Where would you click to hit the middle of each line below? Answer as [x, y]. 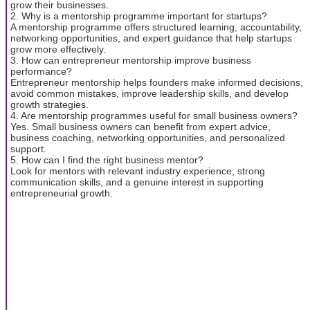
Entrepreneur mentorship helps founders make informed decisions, [157, 82]
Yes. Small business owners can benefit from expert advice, [140, 126]
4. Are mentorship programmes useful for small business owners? [154, 115]
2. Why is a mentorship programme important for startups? [139, 16]
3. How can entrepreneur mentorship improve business [131, 60]
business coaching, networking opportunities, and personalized [148, 137]
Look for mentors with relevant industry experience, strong [138, 171]
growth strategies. [49, 104]
